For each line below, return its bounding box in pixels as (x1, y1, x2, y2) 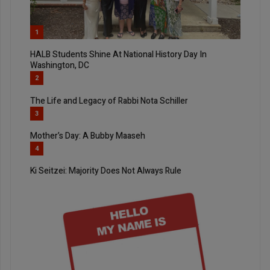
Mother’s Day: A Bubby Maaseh (30, 129, 145, 142)
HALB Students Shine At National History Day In (30, 48, 207, 61)
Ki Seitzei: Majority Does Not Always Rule (30, 165, 181, 178)
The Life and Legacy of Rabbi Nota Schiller (30, 94, 188, 107)
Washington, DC (30, 59, 89, 72)
